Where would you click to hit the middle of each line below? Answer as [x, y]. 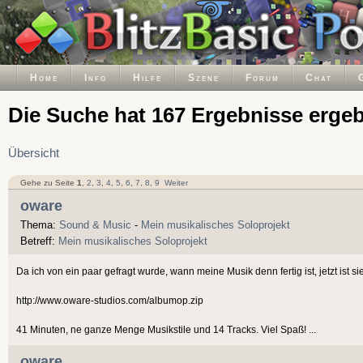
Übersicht [34, 153]
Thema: [40, 224]
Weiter [176, 182]
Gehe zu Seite [48, 182]
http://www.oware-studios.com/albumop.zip [110, 300]
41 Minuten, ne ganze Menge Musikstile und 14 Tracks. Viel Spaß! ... [166, 329]
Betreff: [39, 241]
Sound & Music [95, 224]
